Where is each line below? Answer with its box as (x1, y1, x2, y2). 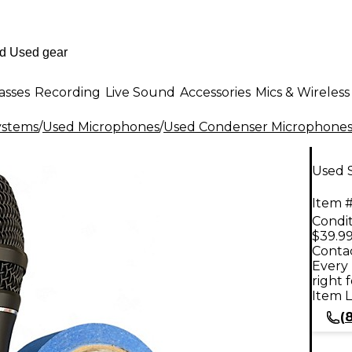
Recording (35, 84, 101, 100)
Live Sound (105, 84, 175, 100)
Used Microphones (42, 119, 159, 134)
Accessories (180, 84, 251, 100)
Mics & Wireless (255, 84, 350, 100)
